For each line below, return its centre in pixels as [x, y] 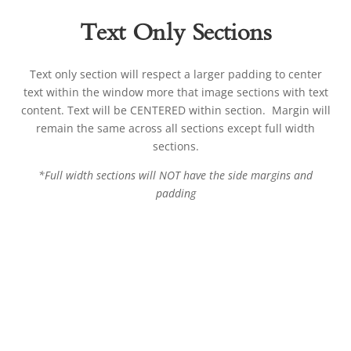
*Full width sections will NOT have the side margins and [175, 175]
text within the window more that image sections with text [175, 92]
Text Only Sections [175, 35]
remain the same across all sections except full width [175, 128]
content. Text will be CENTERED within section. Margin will [175, 110]
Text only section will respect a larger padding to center [175, 74]
